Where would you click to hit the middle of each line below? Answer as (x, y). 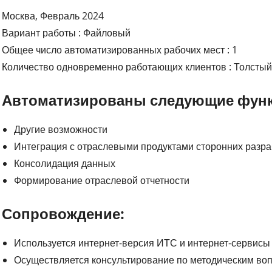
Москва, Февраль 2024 (53, 15)
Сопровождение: (63, 213)
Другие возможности (61, 129)
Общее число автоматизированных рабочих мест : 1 (120, 49)
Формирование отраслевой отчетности (102, 180)
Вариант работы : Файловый (66, 32)
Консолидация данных (65, 163)
